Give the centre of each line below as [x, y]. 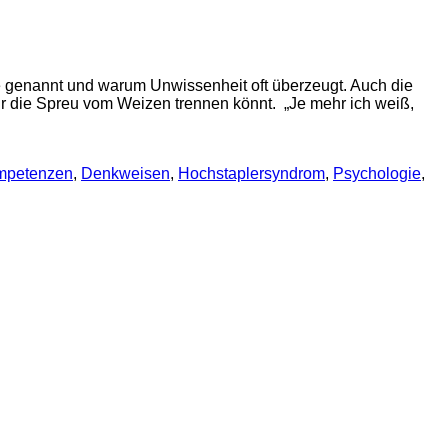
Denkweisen [125, 174]
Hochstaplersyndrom [251, 174]
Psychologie [377, 174]
